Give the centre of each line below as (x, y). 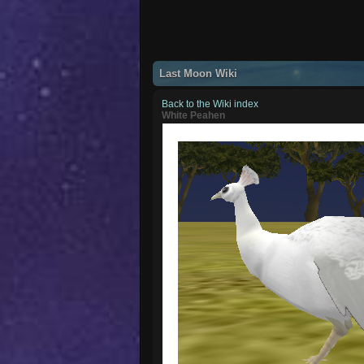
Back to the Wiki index (210, 104)
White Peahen (194, 115)
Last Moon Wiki (199, 73)
